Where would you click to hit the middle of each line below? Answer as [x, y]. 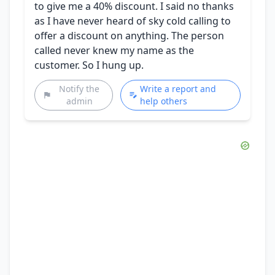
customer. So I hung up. [89, 65]
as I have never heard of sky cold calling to [133, 21]
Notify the [79, 88]
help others [163, 101]
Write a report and [178, 88]
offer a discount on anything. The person [129, 35]
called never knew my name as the [114, 50]
